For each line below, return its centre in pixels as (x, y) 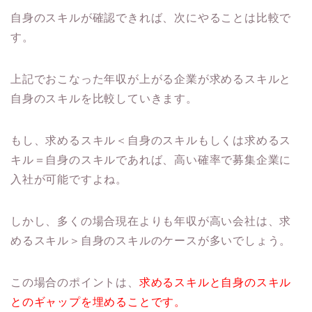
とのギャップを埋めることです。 (99, 302)
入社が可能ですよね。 (69, 179)
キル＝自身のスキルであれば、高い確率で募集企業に (151, 159)
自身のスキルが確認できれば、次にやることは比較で (151, 17)
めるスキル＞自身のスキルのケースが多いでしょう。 (151, 240)
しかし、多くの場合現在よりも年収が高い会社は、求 (151, 221)
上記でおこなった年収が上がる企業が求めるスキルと (151, 79)
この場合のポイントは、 (75, 282)
